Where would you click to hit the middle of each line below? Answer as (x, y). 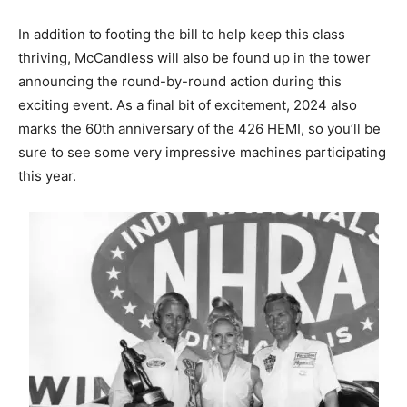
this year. (47, 175)
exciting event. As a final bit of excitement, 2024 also (188, 104)
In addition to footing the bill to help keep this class (182, 34)
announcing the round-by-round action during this (180, 81)
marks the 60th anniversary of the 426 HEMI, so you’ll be (199, 128)
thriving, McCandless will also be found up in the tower (194, 57)
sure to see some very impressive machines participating (202, 152)
